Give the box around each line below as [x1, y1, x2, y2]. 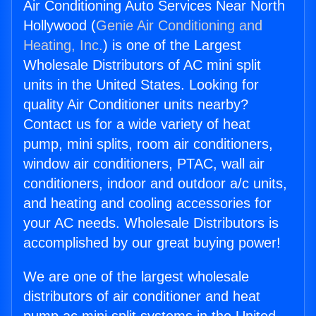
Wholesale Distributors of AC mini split [23, 57, 261, 73]
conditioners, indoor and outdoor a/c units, [23, 176, 287, 192]
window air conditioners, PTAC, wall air [23, 156, 265, 172]
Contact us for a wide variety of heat [23, 116, 250, 133]
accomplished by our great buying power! [23, 235, 281, 251]
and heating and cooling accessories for [23, 195, 272, 212]
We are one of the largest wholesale [23, 269, 249, 285]
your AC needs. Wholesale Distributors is [23, 215, 279, 231]
